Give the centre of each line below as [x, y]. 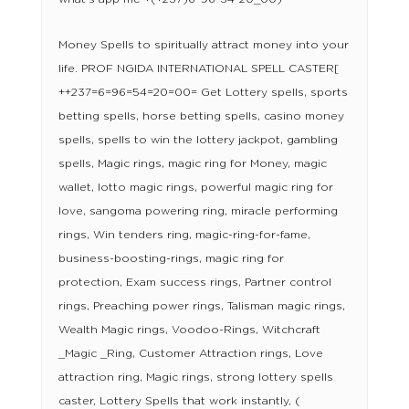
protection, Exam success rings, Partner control [194, 283]
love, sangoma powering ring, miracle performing [198, 211]
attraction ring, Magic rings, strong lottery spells [195, 378]
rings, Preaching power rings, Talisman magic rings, [201, 306]
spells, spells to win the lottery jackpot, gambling [198, 140]
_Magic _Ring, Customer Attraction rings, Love [190, 354]
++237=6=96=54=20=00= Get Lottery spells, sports [203, 93]
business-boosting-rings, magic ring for [171, 259]
